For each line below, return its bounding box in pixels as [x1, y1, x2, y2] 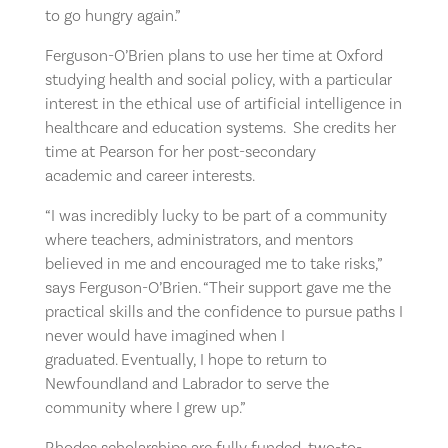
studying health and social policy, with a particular [44, 69, 392, 89]
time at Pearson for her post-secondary [44, 141, 316, 161]
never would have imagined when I [44, 325, 285, 345]
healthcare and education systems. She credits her [44, 117, 396, 137]
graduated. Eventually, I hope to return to [44, 349, 327, 369]
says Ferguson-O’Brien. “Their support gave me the [44, 277, 391, 297]
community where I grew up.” [44, 397, 249, 417]
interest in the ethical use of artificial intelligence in [44, 93, 402, 113]
